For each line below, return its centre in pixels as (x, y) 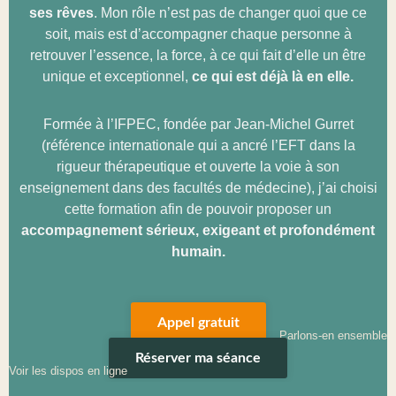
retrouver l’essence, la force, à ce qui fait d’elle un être (198, 55)
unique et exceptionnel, (117, 76)
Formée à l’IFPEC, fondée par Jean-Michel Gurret (198, 124)
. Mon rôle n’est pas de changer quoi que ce (230, 12)
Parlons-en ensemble (333, 335)
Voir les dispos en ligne (68, 370)
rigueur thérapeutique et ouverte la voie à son (198, 166)
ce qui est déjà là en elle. (273, 76)
